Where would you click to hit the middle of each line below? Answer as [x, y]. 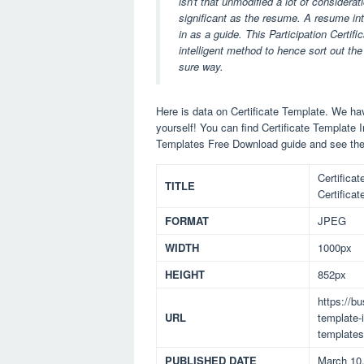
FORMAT [187, 220]
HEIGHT [185, 274]
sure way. [201, 67]
